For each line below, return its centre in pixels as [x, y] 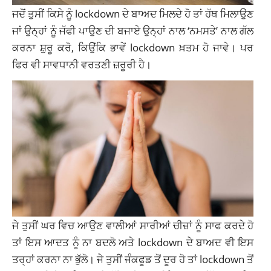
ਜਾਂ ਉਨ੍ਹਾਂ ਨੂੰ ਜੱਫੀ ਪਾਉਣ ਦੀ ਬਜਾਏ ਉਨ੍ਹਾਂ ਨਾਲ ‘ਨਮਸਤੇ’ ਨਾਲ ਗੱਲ [133, 31]
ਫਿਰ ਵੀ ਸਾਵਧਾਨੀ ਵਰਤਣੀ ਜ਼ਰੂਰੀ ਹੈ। [82, 64]
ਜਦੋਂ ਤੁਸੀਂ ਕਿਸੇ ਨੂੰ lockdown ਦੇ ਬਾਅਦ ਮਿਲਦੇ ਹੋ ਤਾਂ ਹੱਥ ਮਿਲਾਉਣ [133, 14]
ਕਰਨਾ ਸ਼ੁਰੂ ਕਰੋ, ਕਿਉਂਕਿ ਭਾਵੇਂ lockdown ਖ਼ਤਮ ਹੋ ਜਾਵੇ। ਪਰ [133, 47]
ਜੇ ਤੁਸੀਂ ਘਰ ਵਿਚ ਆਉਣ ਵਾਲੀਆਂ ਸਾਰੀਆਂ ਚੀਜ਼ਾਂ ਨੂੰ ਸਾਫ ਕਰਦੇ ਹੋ [133, 225]
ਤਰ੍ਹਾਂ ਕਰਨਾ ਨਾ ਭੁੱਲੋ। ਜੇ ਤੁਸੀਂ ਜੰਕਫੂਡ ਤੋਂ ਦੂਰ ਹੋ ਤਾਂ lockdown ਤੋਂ [133, 259]
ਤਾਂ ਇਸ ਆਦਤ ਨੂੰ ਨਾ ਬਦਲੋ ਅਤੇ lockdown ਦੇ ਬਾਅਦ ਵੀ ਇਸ [133, 242]
